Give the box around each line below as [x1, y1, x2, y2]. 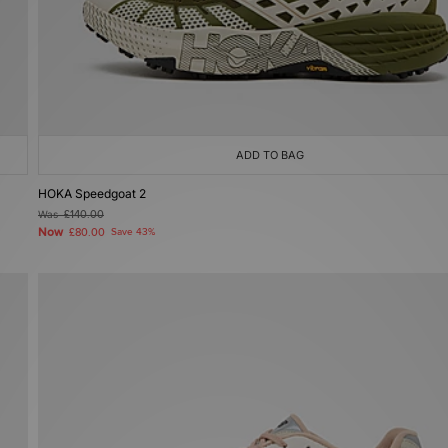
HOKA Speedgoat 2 [38, 186, 146, 201]
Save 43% [111, 226, 155, 238]
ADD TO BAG [236, 148, 304, 162]
